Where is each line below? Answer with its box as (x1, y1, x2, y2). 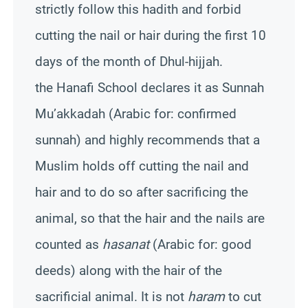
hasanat (102, 236, 149, 252)
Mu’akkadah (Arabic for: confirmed (35, 105, 236, 122)
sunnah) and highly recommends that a (35, 131, 260, 148)
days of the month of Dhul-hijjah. (35, 53, 223, 69)
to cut (225, 288, 261, 305)
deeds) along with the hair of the (35, 262, 222, 278)
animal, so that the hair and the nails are (35, 210, 265, 226)
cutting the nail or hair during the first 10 (35, 27, 266, 43)
